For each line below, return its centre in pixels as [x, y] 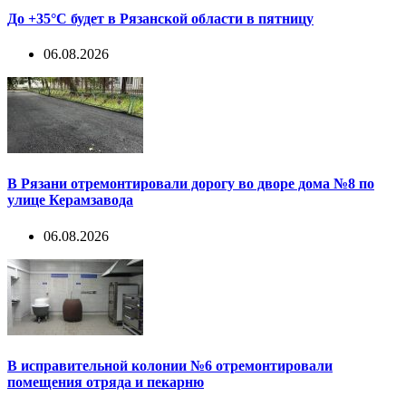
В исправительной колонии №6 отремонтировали [170, 365]
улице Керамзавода [70, 200]
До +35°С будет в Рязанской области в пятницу [160, 18]
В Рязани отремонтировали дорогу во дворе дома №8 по [191, 184]
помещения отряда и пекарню [106, 382]
